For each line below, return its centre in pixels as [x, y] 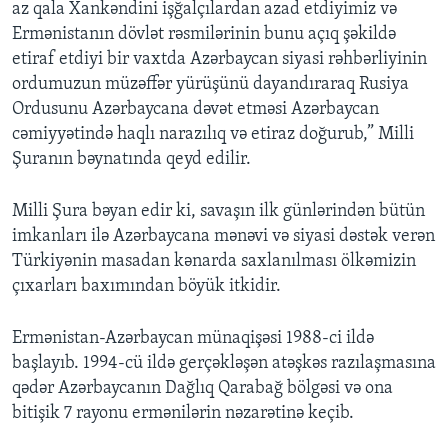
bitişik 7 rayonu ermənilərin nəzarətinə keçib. [183, 414]
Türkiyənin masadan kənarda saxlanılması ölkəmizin [214, 262]
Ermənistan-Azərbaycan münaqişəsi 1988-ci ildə [193, 339]
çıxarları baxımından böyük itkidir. [146, 287]
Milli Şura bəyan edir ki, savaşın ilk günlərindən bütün [218, 212]
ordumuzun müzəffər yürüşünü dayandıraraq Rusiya [210, 85]
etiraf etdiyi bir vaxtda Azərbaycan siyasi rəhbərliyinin [219, 60]
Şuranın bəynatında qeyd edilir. [131, 160]
